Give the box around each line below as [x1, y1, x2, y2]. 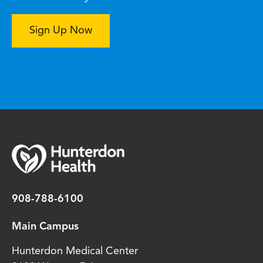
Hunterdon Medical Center [12, 246, 138, 257]
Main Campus [12, 221, 79, 232]
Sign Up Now [29, 25, 92, 36]
